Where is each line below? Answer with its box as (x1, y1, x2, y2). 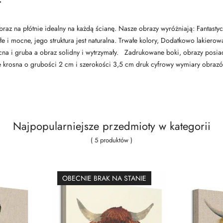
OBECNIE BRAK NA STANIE (62, 173, 146, 183)
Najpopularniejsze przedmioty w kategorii (12, 117, 211, 134)
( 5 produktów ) (91, 135, 132, 145)
